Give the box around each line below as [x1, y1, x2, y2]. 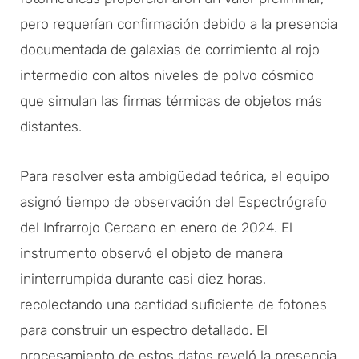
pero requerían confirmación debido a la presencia [20, 15, 337, 32]
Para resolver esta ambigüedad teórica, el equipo [20, 167, 329, 184]
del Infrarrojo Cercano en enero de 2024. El [20, 219, 292, 236]
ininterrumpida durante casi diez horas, [20, 270, 266, 287]
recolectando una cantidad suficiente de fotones [20, 296, 327, 313]
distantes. [20, 118, 82, 135]
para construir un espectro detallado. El [20, 321, 268, 338]
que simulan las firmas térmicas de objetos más [20, 92, 322, 109]
